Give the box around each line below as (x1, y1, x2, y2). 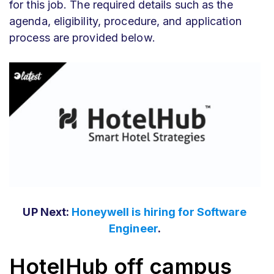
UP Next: (23, 205, 72, 218)
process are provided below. (9, 31, 155, 44)
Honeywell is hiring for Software (72, 205, 247, 218)
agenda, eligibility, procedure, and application (9, 15, 242, 28)
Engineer (109, 221, 158, 235)
